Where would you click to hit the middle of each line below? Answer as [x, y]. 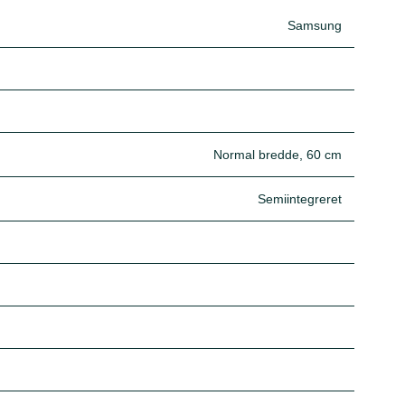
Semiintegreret [300, 199]
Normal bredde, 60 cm [278, 155]
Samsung [315, 25]
